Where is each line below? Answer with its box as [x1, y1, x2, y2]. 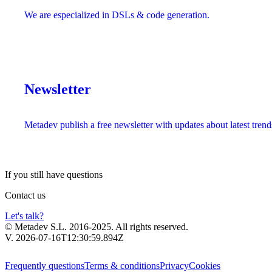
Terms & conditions [84, 260, 160, 271]
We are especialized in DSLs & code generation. [24, 9, 209, 20]
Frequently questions [5, 260, 84, 271]
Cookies [189, 260, 220, 271]
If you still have [5, 169, 67, 180]
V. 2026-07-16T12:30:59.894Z [5, 232, 124, 243]
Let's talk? [5, 210, 44, 221]
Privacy [160, 260, 189, 271]
